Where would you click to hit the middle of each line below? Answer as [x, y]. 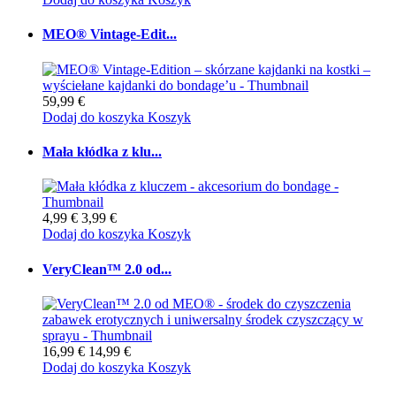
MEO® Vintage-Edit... [110, 34]
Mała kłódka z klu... [102, 152]
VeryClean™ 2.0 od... [107, 269]
